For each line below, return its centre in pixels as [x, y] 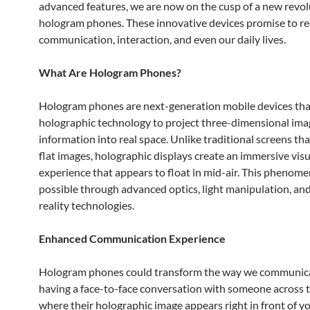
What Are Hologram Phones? [110, 72]
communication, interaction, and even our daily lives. [162, 39]
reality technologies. [86, 205]
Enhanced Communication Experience [132, 238]
